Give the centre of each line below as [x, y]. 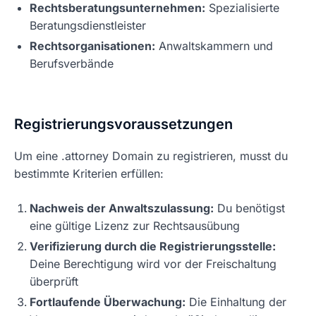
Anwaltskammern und [214, 46]
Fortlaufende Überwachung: [108, 302]
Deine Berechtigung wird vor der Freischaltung [153, 264]
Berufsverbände [72, 63]
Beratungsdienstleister [88, 25]
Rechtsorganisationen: [92, 46]
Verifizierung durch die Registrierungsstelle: [153, 246]
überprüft [54, 281]
